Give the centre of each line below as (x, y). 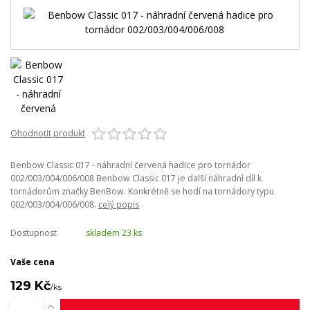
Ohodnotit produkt (48, 133)
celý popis (119, 204)
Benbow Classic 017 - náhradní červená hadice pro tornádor (130, 165)
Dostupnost (34, 232)
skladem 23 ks (113, 232)
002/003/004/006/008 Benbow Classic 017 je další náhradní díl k (136, 178)
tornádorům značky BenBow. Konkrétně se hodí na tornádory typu (142, 191)
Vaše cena (33, 262)
